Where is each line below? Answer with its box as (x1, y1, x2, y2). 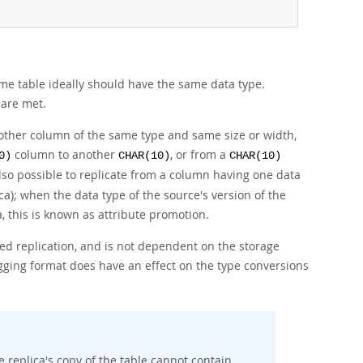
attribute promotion (98, 207, 206, 222)
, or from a (170, 147, 229, 162)
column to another (11, 147, 118, 162)
